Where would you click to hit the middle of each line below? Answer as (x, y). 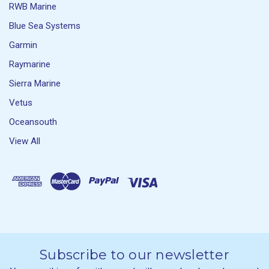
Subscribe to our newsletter (134, 255)
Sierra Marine (35, 84)
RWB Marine (33, 7)
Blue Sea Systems (45, 26)
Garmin (23, 45)
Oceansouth (33, 122)
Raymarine (30, 65)
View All (25, 141)
